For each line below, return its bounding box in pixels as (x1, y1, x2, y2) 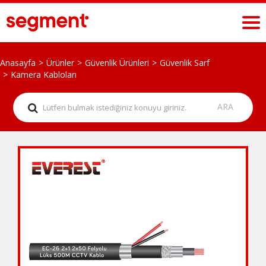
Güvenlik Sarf (160, 56, 210, 68)
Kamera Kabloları (11, 68, 77, 80)
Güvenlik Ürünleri (85, 56, 149, 68)
